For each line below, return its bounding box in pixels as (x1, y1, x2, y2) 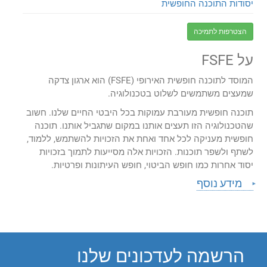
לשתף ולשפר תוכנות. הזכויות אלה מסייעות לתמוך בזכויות (39, 147, 253, 158)
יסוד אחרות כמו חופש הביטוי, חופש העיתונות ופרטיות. (51, 160, 253, 171)
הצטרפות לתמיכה (193, 27, 247, 36)
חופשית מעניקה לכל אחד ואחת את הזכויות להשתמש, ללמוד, (26, 133, 253, 145)
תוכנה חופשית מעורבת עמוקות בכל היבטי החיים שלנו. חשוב (26, 107, 253, 119)
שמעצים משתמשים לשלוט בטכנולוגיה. (107, 88, 253, 100)
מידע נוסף (197, 177, 243, 191)
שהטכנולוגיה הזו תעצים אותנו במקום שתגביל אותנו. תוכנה (34, 120, 253, 132)
